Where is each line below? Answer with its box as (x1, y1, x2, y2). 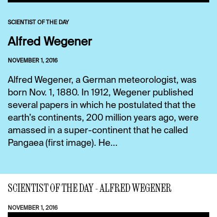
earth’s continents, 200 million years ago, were (8, 113, 199, 123)
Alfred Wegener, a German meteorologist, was (8, 76, 197, 85)
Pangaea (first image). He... (8, 139, 118, 148)
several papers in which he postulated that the (8, 101, 196, 110)
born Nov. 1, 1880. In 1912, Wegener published (8, 88, 193, 97)
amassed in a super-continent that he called (8, 126, 188, 135)
